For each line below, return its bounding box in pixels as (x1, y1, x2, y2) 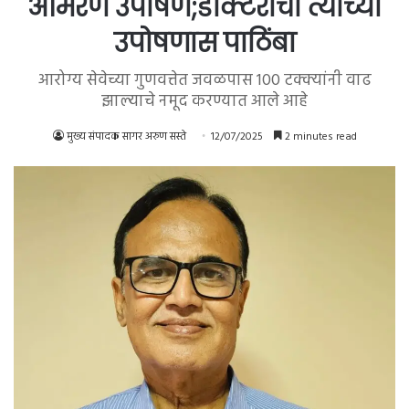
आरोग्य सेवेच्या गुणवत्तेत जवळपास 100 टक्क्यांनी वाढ (37, 67, 372, 94)
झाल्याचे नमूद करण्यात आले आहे (101, 88, 308, 115)
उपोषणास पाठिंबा (113, 25, 296, 61)
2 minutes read (281, 127, 357, 146)
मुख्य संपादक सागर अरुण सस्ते (66, 127, 186, 146)
